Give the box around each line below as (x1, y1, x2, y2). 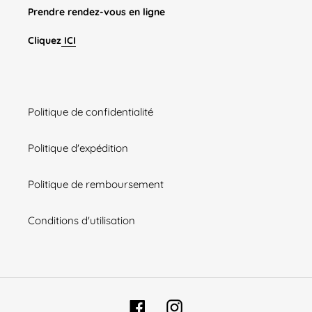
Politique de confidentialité (28, 105, 153, 119)
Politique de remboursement (28, 178, 164, 192)
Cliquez (28, 33, 61, 46)
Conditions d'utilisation (28, 214, 135, 228)
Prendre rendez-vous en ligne (28, 6, 165, 18)
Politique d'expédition (28, 141, 128, 155)
